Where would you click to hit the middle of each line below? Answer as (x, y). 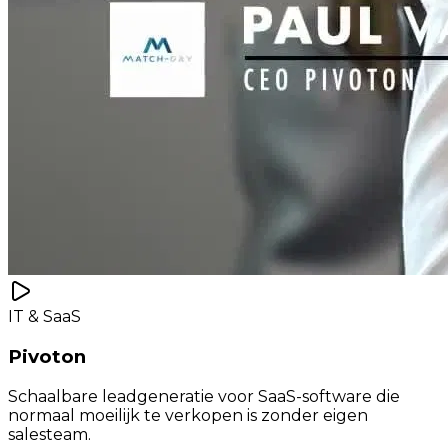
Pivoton (47, 356)
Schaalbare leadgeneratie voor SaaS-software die (204, 396)
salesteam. (49, 434)
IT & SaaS (44, 317)
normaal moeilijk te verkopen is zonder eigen (188, 415)
